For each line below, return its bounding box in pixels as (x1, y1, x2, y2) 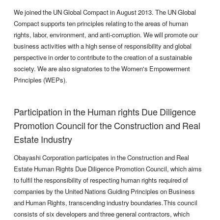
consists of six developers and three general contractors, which (14, 209, 190, 219)
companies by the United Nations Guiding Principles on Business (14, 187, 195, 196)
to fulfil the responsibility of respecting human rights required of (14, 175, 188, 185)
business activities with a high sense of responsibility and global (14, 41, 192, 51)
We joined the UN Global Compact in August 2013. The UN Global (14, 7, 196, 17)
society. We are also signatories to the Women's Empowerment (14, 64, 190, 74)
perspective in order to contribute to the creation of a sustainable (14, 53, 192, 62)
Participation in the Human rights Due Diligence (14, 105, 196, 118)
